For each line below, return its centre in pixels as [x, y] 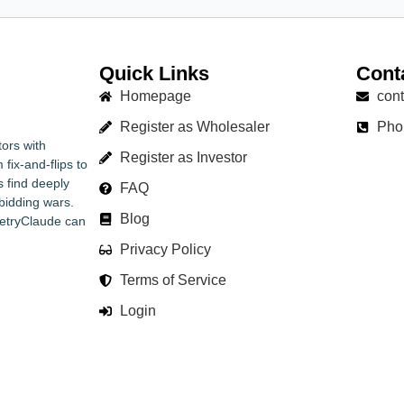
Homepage [155, 96]
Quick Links [154, 74]
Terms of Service [173, 280]
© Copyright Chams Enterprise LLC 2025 [202, 386]
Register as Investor [183, 158]
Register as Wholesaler [194, 127]
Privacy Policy [165, 250]
